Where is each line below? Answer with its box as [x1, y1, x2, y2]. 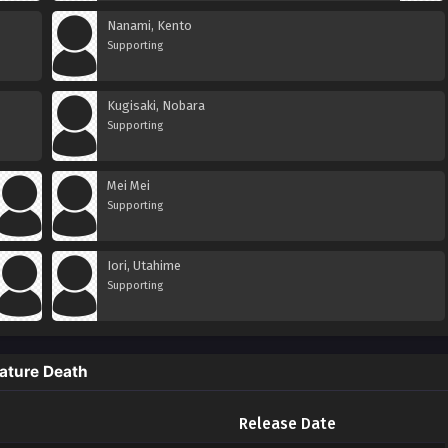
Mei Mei [107, 178, 150, 193]
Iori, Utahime [107, 258, 181, 273]
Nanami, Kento [107, 18, 192, 33]
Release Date [238, 415, 336, 433]
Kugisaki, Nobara [107, 98, 205, 113]
